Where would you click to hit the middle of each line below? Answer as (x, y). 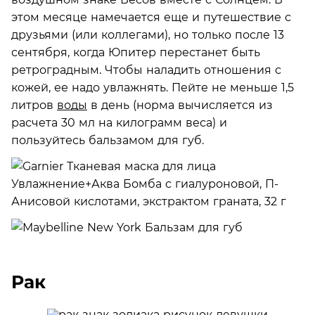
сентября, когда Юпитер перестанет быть (136, 52)
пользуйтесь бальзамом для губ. (108, 140)
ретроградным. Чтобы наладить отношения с (146, 70)
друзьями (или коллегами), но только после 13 (148, 34)
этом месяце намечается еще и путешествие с (151, 17)
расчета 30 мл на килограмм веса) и (119, 122)
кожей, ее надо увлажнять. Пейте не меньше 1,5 (153, 87)
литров (34, 105)
